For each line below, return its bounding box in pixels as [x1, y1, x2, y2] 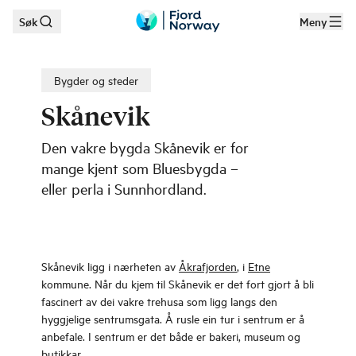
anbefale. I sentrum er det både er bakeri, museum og [41, 328, 300, 343]
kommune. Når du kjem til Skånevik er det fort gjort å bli [41, 276, 314, 291]
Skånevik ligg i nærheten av [41, 258, 179, 273]
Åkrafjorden [179, 258, 237, 273]
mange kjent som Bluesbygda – [41, 158, 238, 177]
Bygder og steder [54, 72, 138, 87]
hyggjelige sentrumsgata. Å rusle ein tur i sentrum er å [41, 311, 304, 326]
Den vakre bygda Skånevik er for [41, 137, 249, 157]
